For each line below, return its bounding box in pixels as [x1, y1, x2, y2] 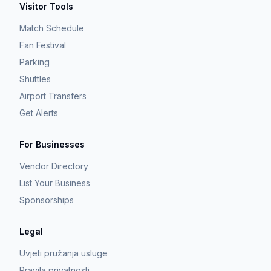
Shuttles [19, 74, 51, 84]
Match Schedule [19, 23, 84, 33]
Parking [19, 57, 50, 67]
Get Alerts [19, 108, 58, 118]
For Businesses [19, 139, 85, 149]
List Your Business [19, 178, 90, 188]
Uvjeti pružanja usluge [19, 248, 108, 258]
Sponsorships [19, 195, 74, 205]
